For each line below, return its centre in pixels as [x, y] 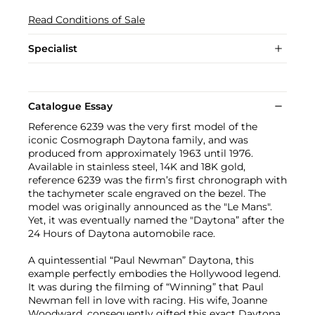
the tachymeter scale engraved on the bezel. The [147, 193]
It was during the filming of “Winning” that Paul [146, 287]
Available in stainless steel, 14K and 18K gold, [137, 166]
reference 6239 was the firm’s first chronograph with [157, 180]
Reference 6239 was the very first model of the [143, 126]
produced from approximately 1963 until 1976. [141, 153]
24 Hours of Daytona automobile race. [122, 233]
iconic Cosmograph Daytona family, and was [138, 140]
